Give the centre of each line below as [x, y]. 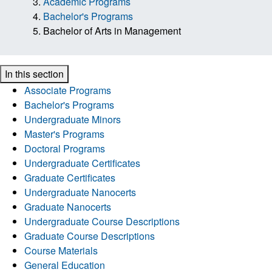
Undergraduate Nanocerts [80, 192]
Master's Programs [64, 134]
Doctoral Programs [65, 148]
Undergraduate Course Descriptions [102, 221]
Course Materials [61, 250]
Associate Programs [68, 90]
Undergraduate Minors [73, 119]
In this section [34, 73]
